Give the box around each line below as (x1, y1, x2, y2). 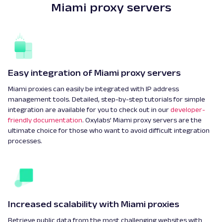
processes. (8, 137, 42, 145)
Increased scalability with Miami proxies (8, 199, 179, 210)
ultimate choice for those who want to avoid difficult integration (8, 126, 210, 135)
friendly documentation (8, 116, 82, 124)
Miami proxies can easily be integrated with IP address (8, 85, 179, 93)
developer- (170, 106, 205, 114)
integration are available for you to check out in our (8, 106, 170, 114)
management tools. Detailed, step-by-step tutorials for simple (8, 95, 205, 104)
